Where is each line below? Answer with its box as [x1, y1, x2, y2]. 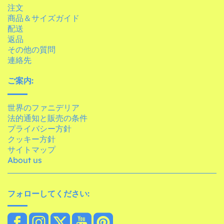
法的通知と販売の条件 [7, 112, 87, 123]
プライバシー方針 [7, 123, 71, 133]
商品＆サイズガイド [7, 12, 79, 23]
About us [7, 154, 42, 165]
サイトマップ [7, 144, 55, 154]
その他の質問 [7, 44, 55, 54]
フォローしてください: [7, 188, 89, 198]
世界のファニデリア [7, 102, 79, 112]
